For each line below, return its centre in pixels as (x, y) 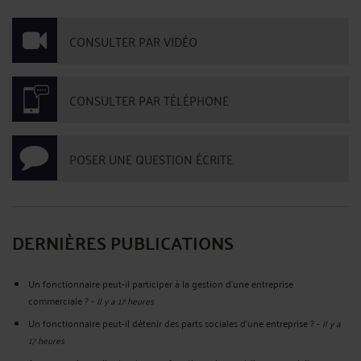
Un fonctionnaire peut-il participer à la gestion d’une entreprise (161, 283)
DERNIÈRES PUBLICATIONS (123, 242)
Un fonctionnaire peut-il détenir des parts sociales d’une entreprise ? (171, 323)
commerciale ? (58, 300)
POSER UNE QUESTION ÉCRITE (151, 159)
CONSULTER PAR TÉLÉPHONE (149, 100)
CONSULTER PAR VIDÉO (133, 41)
